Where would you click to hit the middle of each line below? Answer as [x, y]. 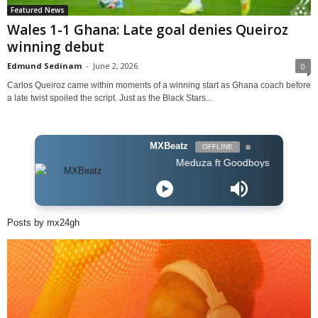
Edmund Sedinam [44, 66]
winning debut [56, 47]
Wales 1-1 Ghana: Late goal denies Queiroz [148, 30]
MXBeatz [169, 146]
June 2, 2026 [115, 66]
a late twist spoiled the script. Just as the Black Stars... [110, 98]
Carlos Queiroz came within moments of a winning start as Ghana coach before [159, 86]
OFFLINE [217, 147]
